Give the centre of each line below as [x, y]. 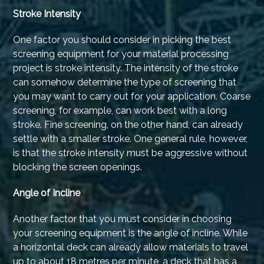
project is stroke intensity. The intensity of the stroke [126, 68]
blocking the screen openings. [78, 167]
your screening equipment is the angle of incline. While [131, 233]
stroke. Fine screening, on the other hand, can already [128, 125]
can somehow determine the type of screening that [125, 82]
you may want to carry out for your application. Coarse [132, 97]
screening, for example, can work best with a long [120, 111]
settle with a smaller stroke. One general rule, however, [131, 139]
